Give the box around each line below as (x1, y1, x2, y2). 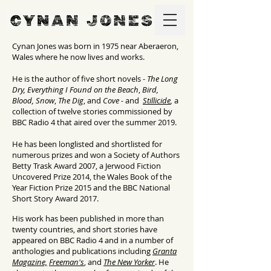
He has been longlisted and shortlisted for (12, 139, 162, 149)
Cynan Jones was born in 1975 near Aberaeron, (12, 41, 178, 51)
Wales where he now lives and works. (12, 51, 146, 62)
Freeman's (49, 256, 84, 267)
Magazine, (12, 256, 47, 267)
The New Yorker (103, 256, 155, 267)
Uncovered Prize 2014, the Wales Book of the (12, 171, 172, 182)
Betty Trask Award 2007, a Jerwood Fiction (12, 160, 161, 171)
